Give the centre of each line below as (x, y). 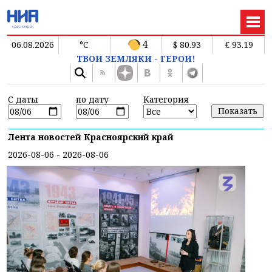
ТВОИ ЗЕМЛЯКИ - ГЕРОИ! (136, 58)
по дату (92, 99)
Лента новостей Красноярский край (91, 137)
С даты (23, 99)
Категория (166, 99)
